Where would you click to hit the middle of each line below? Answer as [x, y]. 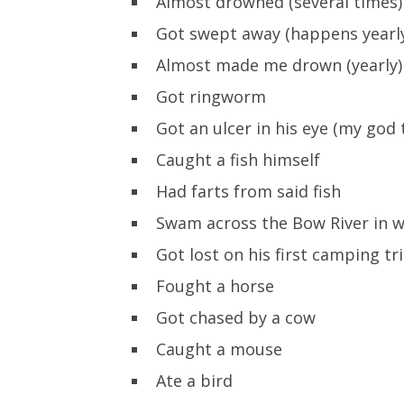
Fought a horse [215, 285]
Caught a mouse [219, 349]
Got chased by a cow [236, 317]
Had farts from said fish [248, 191]
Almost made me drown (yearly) [279, 64]
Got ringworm [211, 96]
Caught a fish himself [238, 159]
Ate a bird [194, 380]
